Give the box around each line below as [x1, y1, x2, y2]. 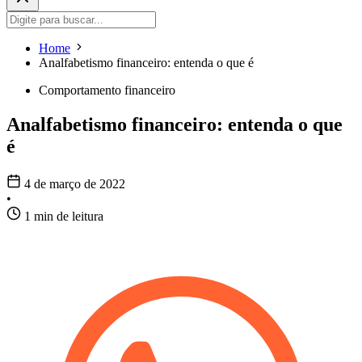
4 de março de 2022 [24, 177, 125, 192]
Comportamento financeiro [39, 83, 175, 98]
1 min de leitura [24, 209, 103, 224]
